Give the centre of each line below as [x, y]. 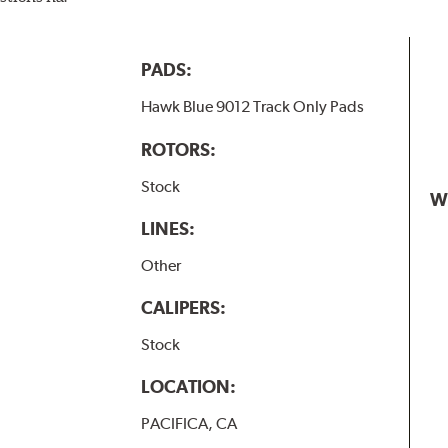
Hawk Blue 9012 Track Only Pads [252, 107]
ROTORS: [178, 149]
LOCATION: [188, 386]
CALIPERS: [183, 307]
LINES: [167, 228]
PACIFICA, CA [188, 423]
